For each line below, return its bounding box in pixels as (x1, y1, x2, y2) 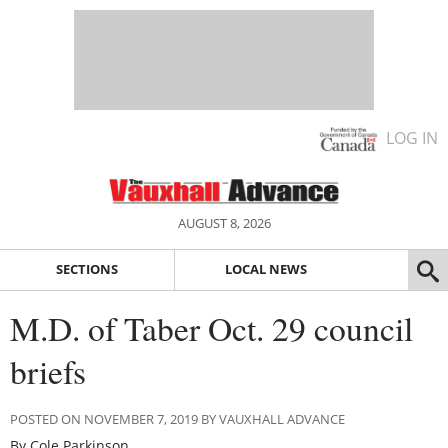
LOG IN (386, 127, 438, 149)
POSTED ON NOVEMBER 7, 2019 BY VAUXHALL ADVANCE (10, 409, 345, 428)
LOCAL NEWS (224, 260, 307, 279)
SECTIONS (55, 260, 118, 279)
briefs (10, 348, 86, 393)
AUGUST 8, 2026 (177, 214, 271, 232)
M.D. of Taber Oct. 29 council (10, 305, 413, 350)
